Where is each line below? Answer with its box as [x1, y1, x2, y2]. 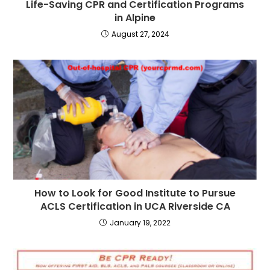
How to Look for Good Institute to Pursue [34, 186, 236, 201]
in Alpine [115, 11, 155, 25]
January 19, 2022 [110, 218, 171, 228]
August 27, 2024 [111, 29, 169, 40]
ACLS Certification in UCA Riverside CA [40, 199, 230, 214]
